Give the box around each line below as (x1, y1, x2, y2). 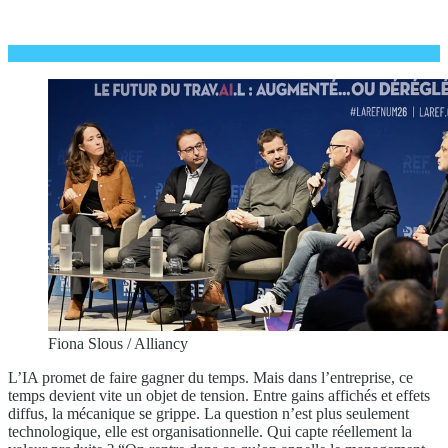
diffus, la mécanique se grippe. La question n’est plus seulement (8, 404, 409, 422)
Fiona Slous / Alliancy (48, 334, 188, 352)
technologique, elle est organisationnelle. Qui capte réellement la (8, 422, 412, 440)
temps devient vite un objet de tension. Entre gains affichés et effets (8, 386, 430, 404)
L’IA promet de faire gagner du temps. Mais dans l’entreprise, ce (8, 368, 413, 386)
